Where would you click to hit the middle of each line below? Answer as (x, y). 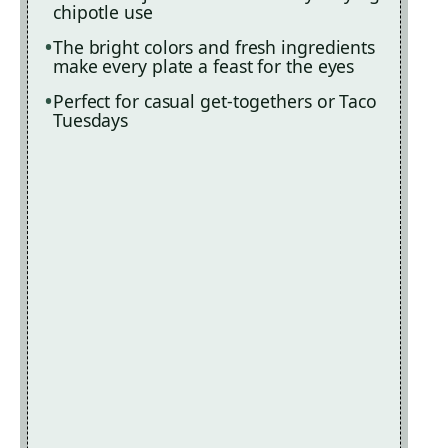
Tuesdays (90, 120)
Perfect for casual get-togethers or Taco (214, 101)
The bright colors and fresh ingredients (214, 47)
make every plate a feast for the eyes (203, 66)
